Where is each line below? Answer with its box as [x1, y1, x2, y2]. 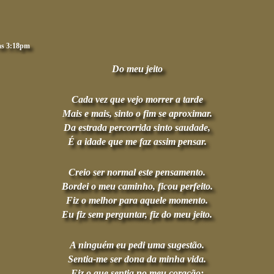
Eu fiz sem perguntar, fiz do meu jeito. [62, 209, 212, 220]
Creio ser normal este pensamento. [68, 167, 206, 177]
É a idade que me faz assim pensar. [67, 136, 207, 147]
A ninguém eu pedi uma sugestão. [70, 240, 204, 250]
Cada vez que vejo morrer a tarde [71, 94, 203, 105]
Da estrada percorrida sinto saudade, [64, 122, 210, 133]
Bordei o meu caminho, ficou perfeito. [61, 181, 213, 191]
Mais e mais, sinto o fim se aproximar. [62, 108, 212, 119]
